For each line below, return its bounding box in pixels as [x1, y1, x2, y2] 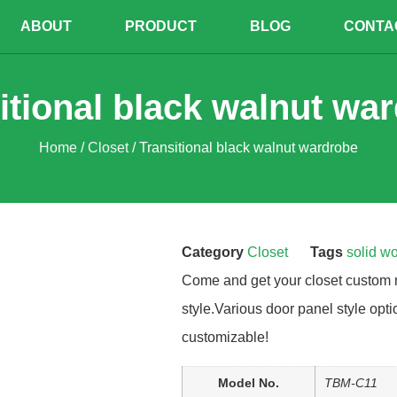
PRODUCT [125, 19, 198, 34]
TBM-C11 [324, 376, 378, 390]
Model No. [218, 376, 279, 390]
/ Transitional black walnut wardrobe [128, 140, 358, 155]
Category [182, 245, 244, 260]
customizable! [182, 330, 269, 345]
